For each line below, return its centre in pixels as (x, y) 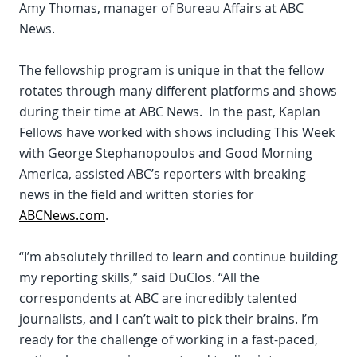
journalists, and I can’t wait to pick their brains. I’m (169, 319)
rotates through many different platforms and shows (178, 91)
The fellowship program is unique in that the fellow (171, 71)
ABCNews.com (62, 216)
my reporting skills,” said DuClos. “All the (139, 278)
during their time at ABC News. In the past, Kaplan (170, 112)
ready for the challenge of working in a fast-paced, (169, 340)
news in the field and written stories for (137, 195)
